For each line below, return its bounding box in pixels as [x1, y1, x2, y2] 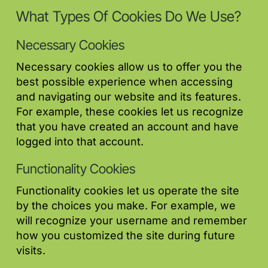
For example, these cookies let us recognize [16, 105, 243, 118]
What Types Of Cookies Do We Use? [16, 8, 241, 26]
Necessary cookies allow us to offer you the [16, 60, 242, 74]
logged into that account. [16, 135, 144, 148]
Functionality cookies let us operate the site [16, 184, 239, 197]
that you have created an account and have [16, 120, 239, 133]
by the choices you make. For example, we [16, 199, 236, 212]
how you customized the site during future [16, 229, 235, 242]
